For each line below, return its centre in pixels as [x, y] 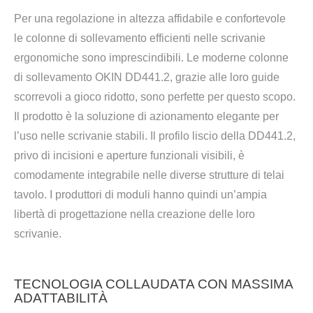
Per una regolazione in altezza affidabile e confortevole [150, 18]
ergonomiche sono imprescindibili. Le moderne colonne [151, 57]
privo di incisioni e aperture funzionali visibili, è [129, 155]
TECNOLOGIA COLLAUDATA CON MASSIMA [153, 284]
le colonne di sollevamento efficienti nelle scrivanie [140, 38]
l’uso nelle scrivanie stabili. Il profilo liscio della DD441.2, [155, 136]
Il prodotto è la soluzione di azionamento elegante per [146, 116]
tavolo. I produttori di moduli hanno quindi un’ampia [140, 194]
